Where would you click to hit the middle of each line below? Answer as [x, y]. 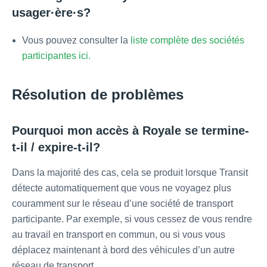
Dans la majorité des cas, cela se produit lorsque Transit [130, 173]
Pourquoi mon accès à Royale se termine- [131, 131]
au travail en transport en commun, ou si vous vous [119, 235]
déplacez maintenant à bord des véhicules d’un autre [123, 250]
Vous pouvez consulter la [76, 41]
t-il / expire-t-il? [56, 148]
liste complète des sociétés [187, 41]
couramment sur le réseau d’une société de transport [122, 204]
